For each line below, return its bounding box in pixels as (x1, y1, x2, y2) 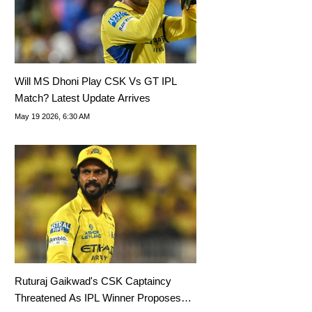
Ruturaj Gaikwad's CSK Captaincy (15, 274, 172, 287)
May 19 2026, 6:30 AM (15, 111, 91, 120)
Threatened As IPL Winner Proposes (15, 291, 182, 304)
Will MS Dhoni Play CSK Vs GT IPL (15, 75, 178, 87)
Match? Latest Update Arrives (15, 91, 151, 104)
